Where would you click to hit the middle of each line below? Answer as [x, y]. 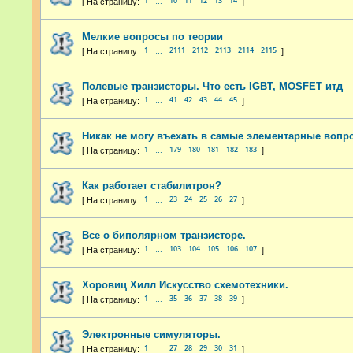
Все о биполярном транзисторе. [164, 235]
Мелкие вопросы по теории [152, 36]
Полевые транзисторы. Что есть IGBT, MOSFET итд [212, 86]
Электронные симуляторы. [151, 334]
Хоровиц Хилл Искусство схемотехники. [185, 284]
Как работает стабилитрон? [152, 185]
